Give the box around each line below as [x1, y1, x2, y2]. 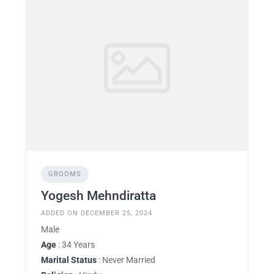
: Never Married [97, 255, 155, 265]
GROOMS [48, 170, 81, 178]
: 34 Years [56, 240, 95, 250]
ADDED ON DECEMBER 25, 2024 [41, 209, 152, 217]
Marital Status [41, 255, 97, 265]
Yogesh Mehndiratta [41, 188, 156, 203]
